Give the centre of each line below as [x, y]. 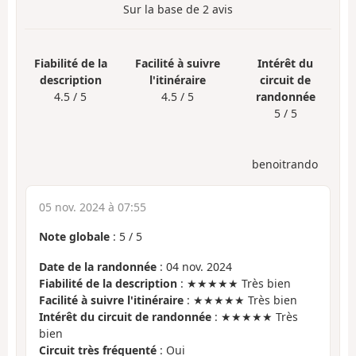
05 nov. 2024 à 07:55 [93, 207]
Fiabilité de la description [108, 284]
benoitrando [285, 164]
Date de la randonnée [98, 267]
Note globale [74, 236]
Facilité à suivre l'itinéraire [111, 300]
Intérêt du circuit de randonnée [125, 317]
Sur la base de [163, 10]
